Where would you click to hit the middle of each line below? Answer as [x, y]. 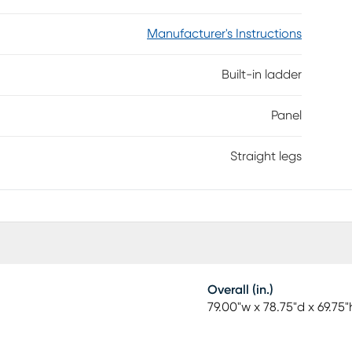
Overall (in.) [240, 290]
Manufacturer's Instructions [224, 34]
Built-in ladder [262, 75]
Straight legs [266, 156]
